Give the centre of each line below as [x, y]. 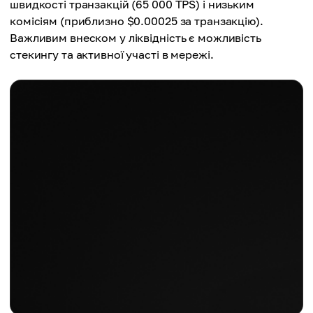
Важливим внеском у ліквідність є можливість [136, 38]
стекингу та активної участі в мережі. [112, 55]
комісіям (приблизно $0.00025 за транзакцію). [137, 21]
